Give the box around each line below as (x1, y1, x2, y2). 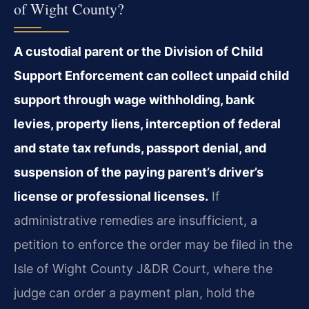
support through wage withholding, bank (14, 92, 255, 108)
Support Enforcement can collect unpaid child (14, 68, 289, 83)
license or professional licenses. (14, 189, 208, 204)
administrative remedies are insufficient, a (14, 213, 257, 228)
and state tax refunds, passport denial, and (14, 141, 266, 156)
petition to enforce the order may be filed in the (14, 237, 292, 252)
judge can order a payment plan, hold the (14, 286, 255, 301)
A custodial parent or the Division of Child (14, 44, 263, 59)
